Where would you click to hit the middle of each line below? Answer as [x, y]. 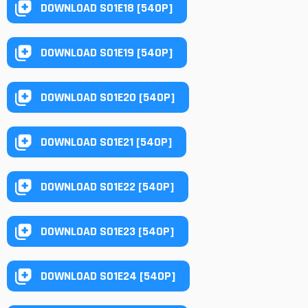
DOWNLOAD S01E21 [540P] [107, 142]
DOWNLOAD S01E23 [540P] [108, 231]
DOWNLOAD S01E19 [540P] [107, 52]
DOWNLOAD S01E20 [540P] [108, 97]
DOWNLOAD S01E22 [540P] [108, 186]
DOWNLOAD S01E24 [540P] [108, 276]
